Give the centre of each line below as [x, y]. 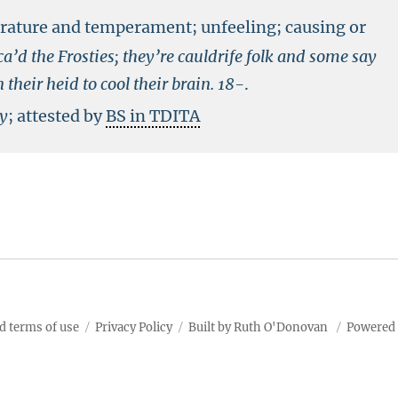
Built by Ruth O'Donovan [258, 327]
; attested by [57, 116]
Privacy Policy [133, 327]
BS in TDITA [153, 116]
